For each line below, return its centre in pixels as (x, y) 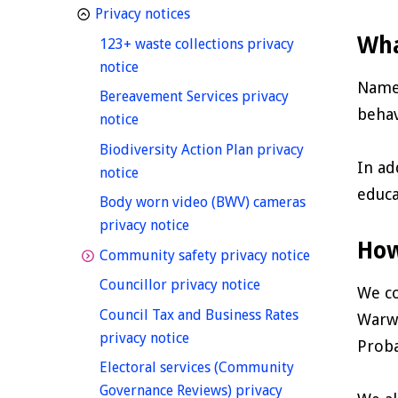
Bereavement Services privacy (194, 97)
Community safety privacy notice (205, 255)
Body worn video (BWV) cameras (203, 203)
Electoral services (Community (197, 368)
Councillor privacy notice (180, 285)
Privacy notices (143, 14)
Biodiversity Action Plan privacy (202, 149)
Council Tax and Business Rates (199, 314)
